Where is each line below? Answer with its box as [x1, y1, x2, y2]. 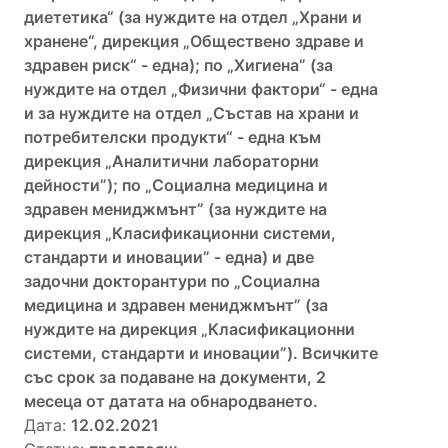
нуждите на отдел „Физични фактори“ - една [24, 78, 378, 99]
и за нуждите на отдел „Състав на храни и [24, 102, 359, 123]
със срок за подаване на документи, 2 [24, 366, 326, 387]
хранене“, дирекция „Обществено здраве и [24, 30, 364, 51]
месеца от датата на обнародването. [24, 390, 318, 411]
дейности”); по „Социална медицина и [24, 174, 328, 195]
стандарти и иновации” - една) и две [24, 246, 314, 267]
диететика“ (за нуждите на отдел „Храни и [24, 6, 362, 27]
